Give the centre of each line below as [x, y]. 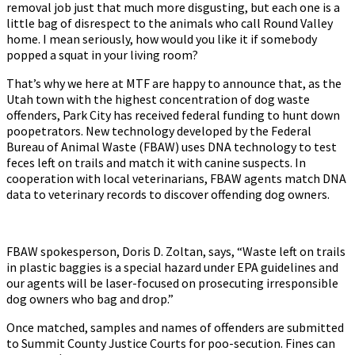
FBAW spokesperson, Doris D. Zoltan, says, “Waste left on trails [176, 251]
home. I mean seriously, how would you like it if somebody [162, 39]
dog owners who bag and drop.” [90, 299]
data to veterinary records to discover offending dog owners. [168, 194]
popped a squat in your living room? [102, 55]
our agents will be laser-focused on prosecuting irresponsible [172, 283]
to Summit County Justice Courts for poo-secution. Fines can [171, 343]
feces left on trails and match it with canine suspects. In [156, 162]
